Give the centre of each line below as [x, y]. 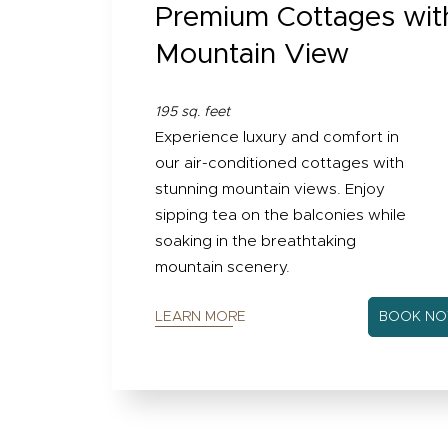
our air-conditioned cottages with [280, 164]
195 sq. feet [193, 112]
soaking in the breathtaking [256, 242]
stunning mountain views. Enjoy [270, 190]
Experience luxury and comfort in [277, 138]
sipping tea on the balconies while [281, 216]
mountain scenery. [223, 268]
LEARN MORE [201, 317]
